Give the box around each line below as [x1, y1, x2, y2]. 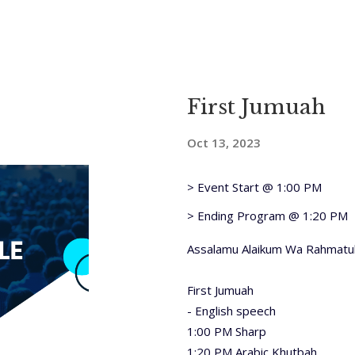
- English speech [187, 303, 279, 319]
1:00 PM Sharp [187, 323, 266, 339]
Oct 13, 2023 [187, 135, 261, 151]
